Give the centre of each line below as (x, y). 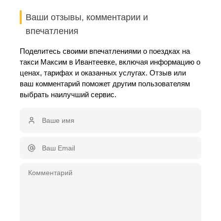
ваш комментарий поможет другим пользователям (105, 84)
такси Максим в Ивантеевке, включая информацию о (110, 62)
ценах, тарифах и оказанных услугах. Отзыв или (103, 73)
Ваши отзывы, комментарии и (87, 17)
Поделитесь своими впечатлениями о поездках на (105, 51)
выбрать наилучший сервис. (68, 94)
